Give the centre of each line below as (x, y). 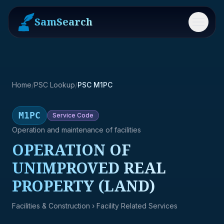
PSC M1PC (95, 85)
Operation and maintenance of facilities (76, 130)
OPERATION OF (71, 150)
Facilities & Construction (51, 206)
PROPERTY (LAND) (83, 186)
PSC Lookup (54, 85)
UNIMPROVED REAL (89, 168)
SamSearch (63, 22)
